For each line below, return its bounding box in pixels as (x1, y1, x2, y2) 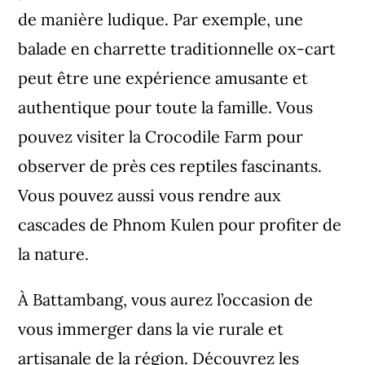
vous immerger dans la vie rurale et (18, 318, 284, 339)
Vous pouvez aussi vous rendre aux (18, 184, 282, 205)
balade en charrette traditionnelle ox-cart (18, 37, 336, 59)
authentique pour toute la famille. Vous (18, 96, 314, 117)
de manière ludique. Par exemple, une (18, 8, 304, 29)
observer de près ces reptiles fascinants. (18, 155, 323, 176)
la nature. (18, 243, 90, 264)
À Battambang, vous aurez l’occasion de (18, 288, 314, 310)
